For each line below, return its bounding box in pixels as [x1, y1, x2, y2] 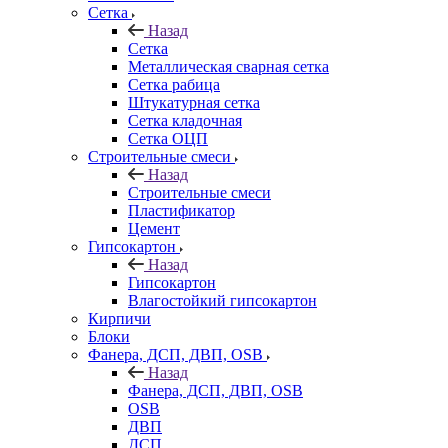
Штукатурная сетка [128, 93, 260, 111]
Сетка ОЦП [128, 129, 208, 147]
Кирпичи [88, 309, 151, 327]
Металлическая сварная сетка [128, 57, 329, 75]
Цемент [128, 219, 180, 237]
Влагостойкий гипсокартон [128, 291, 317, 309]
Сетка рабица [128, 75, 220, 93]
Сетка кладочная [128, 111, 242, 129]
